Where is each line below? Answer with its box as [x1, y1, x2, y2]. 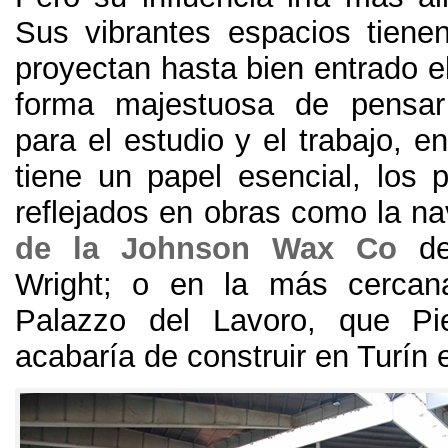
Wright [15, 266, 103, 302]
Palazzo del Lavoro [15, 302, 307, 338]
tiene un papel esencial [15, 158, 352, 194]
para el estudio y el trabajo [15, 122, 393, 158]
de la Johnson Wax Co [15, 230, 397, 266]
